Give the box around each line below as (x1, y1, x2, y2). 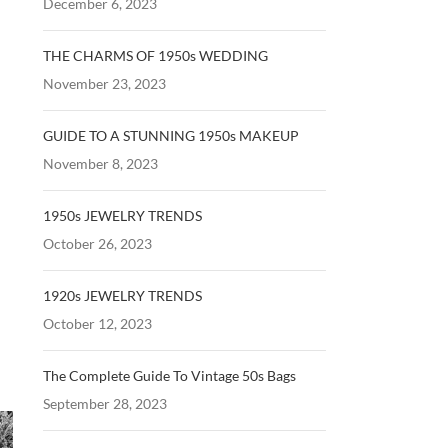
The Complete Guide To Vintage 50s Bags (42, 367, 296, 384)
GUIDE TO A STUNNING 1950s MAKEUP (42, 127, 299, 144)
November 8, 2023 (42, 155, 158, 172)
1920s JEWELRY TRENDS (42, 287, 202, 304)
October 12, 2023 (42, 315, 152, 332)
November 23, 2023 (42, 75, 166, 92)
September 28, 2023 (42, 395, 167, 412)
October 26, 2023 (42, 235, 152, 252)
